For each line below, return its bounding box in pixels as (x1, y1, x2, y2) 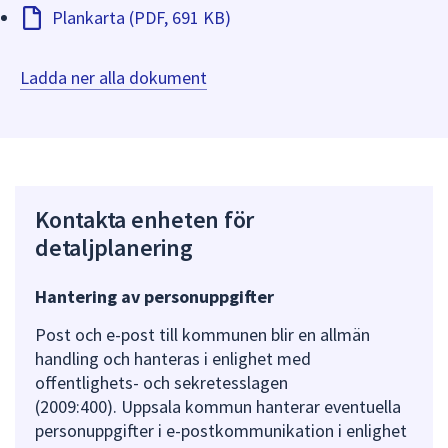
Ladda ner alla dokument (20, 66, 207, 90)
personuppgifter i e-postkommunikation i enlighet (35, 418, 407, 442)
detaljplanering (35, 232, 193, 264)
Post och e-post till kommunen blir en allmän (35, 322, 370, 346)
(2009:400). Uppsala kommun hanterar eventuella (35, 394, 401, 418)
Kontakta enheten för (35, 204, 254, 236)
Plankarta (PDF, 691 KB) (52, 6, 231, 30)
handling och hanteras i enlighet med (35, 346, 311, 370)
